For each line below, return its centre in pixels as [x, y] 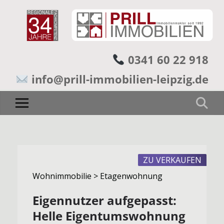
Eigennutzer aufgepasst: [104, 200]
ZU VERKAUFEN [172, 160]
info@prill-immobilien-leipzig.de [120, 79]
